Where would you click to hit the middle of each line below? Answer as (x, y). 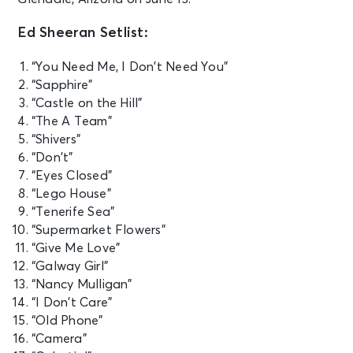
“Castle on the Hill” (87, 104)
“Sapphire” (62, 85)
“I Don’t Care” (72, 303)
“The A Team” (72, 122)
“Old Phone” (67, 321)
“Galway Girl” (70, 267)
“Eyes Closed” (72, 176)
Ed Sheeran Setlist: (83, 33)
